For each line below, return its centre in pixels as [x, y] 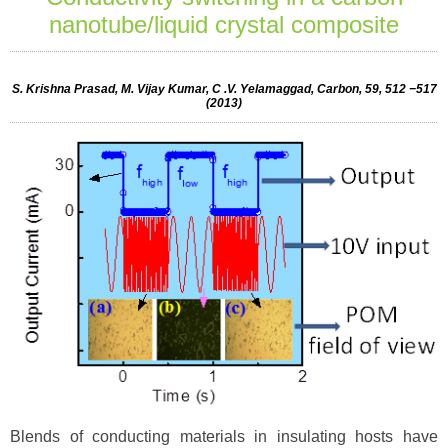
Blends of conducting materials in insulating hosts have [224, 437]
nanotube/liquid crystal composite [224, 24]
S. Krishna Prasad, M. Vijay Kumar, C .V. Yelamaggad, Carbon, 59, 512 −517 [224, 89]
